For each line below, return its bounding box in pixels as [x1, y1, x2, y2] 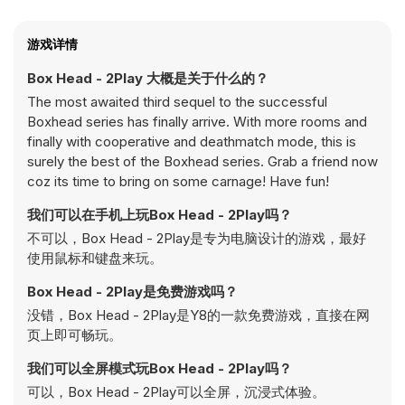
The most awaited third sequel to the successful [27, 93, 327, 110]
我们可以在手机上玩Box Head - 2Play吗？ [27, 206, 292, 223]
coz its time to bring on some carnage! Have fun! [27, 173, 329, 190]
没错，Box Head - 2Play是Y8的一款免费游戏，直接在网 [27, 306, 370, 324]
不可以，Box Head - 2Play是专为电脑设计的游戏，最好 [27, 230, 366, 247]
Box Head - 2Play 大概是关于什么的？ [27, 70, 268, 87]
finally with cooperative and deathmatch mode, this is [27, 133, 356, 150]
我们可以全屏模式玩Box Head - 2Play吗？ [27, 360, 292, 377]
